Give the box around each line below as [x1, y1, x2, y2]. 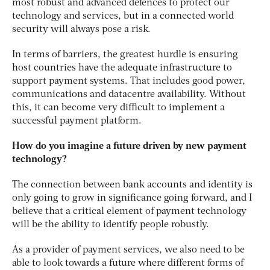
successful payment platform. [12, 116, 142, 126]
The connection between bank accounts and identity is [12, 180, 253, 190]
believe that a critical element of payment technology [12, 206, 246, 216]
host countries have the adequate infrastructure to [12, 63, 232, 73]
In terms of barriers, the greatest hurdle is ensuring [12, 49, 238, 60]
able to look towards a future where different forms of [12, 258, 243, 268]
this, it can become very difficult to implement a [12, 102, 225, 113]
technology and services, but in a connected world [12, 11, 234, 21]
